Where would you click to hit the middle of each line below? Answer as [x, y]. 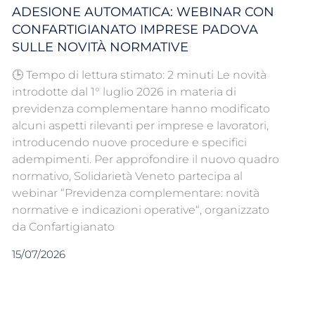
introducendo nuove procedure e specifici [129, 143]
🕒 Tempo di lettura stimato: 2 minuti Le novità [139, 75]
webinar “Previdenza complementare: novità [135, 193]
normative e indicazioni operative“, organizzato [140, 210]
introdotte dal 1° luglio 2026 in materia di [124, 92]
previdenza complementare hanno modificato [141, 109]
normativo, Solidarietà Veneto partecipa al [127, 176]
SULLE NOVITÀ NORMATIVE [100, 47]
